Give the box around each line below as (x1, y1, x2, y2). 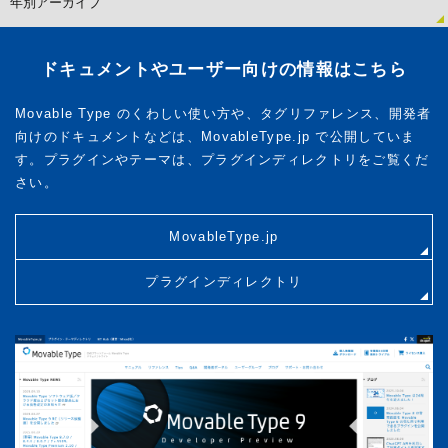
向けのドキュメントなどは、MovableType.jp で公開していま (15, 129, 416, 144)
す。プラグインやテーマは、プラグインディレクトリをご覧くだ (15, 152, 430, 167)
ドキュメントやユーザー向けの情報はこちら (41, 60, 407, 79)
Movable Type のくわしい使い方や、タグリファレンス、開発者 (15, 106, 432, 121)
